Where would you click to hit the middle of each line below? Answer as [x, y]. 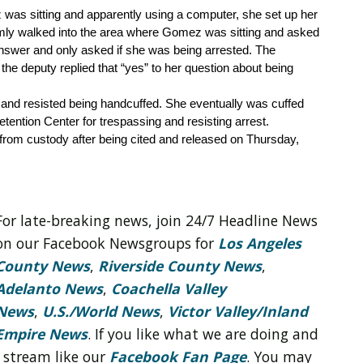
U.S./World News [101, 311]
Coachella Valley [169, 288]
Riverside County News [180, 265]
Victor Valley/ [215, 311]
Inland [285, 311]
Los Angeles [260, 243]
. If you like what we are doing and [203, 333]
